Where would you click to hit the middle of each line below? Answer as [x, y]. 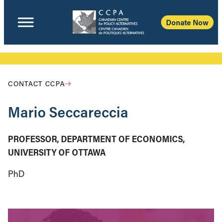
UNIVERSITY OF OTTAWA [57, 152]
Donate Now [187, 22]
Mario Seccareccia [68, 112]
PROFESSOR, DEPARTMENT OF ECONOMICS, [96, 139]
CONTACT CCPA [36, 83]
